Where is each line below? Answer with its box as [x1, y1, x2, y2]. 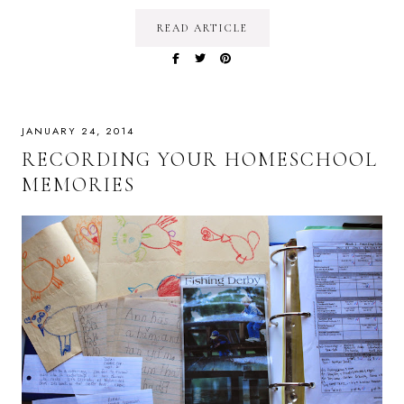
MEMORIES [22, 173, 135, 197]
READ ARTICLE [156, 22, 248, 35]
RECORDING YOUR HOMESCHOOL [22, 148, 378, 172]
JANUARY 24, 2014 [22, 124, 134, 139]
